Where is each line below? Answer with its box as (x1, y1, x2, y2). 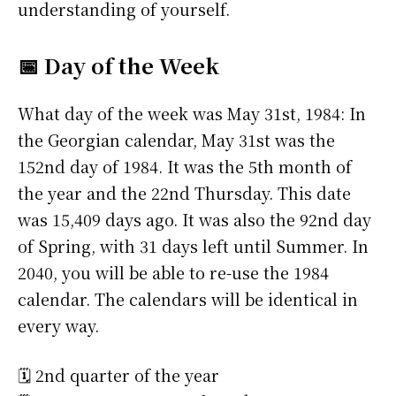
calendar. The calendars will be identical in (18, 287, 358, 311)
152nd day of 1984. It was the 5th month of (18, 155, 352, 179)
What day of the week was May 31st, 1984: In (18, 102, 366, 126)
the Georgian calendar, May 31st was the (18, 128, 335, 152)
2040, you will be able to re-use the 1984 (18, 261, 329, 285)
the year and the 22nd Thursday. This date (18, 181, 351, 205)
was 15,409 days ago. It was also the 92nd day (18, 208, 371, 232)
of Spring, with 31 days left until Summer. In (18, 234, 369, 258)
